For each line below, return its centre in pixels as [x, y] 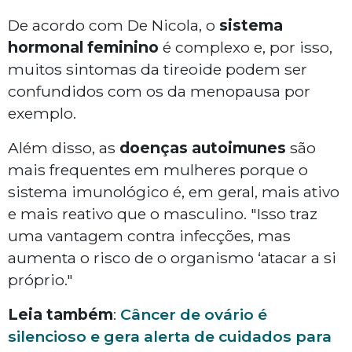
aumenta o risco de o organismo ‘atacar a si [172, 258]
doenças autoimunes [201, 148]
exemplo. [42, 114]
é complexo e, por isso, [246, 48]
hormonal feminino [83, 48]
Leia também [60, 315]
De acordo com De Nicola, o [114, 26]
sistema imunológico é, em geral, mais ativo [174, 192]
